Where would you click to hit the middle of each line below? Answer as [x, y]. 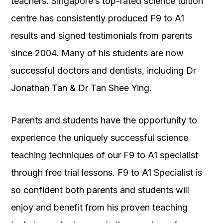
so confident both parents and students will [100, 190]
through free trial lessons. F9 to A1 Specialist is [107, 173]
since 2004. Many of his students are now [97, 53]
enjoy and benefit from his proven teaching [99, 208]
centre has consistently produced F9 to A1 [98, 18]
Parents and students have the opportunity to [104, 120]
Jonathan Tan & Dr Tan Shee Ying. [81, 88]
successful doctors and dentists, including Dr [104, 71]
